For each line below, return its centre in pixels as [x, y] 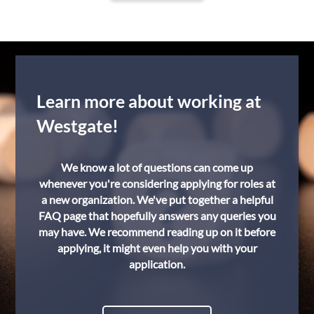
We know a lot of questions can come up [157, 167]
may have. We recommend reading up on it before [157, 232]
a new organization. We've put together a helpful [157, 199]
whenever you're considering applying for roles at [157, 183]
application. [157, 264]
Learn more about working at [149, 101]
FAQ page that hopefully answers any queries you [157, 216]
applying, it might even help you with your [157, 248]
